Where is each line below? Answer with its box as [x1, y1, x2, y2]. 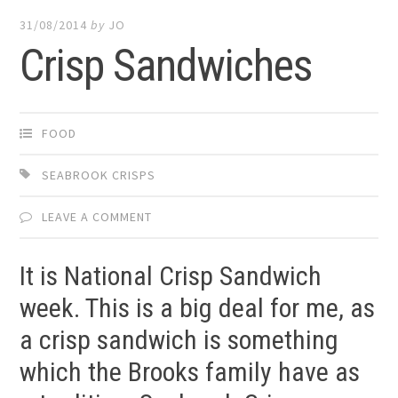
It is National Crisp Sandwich [20, 260, 322, 292]
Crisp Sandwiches [20, 39, 313, 92]
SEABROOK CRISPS [42, 166, 156, 183]
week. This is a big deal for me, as [20, 292, 376, 324]
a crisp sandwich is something [20, 324, 339, 356]
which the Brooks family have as [20, 356, 361, 388]
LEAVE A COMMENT [42, 208, 153, 225]
